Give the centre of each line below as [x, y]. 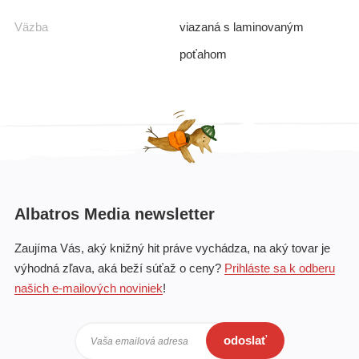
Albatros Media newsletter [115, 214]
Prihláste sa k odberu [280, 268]
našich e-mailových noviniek [89, 288]
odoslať [245, 341]
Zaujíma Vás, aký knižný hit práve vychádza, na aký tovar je [172, 248]
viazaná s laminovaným [242, 26]
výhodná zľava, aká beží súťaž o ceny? [119, 268]
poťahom [203, 54]
